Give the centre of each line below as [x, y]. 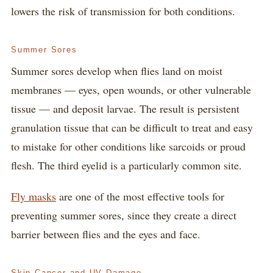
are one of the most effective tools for [140, 196]
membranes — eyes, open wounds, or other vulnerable [131, 90]
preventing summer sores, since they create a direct [124, 215]
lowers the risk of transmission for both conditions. [123, 11]
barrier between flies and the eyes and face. [106, 234]
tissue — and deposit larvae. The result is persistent [125, 108]
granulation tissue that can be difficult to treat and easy [132, 127]
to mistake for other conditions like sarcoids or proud [128, 146]
